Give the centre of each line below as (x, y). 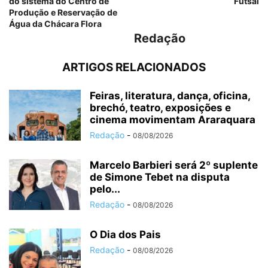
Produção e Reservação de (63, 13)
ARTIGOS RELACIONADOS (134, 68)
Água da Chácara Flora (55, 24)
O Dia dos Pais (125, 235)
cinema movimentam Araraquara (173, 120)
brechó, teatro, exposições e (160, 108)
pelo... (105, 189)
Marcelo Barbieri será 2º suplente (174, 165)
